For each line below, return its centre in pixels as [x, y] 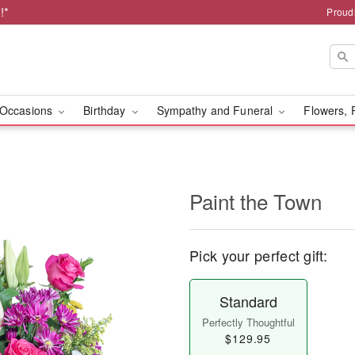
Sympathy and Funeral [216, 110]
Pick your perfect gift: [258, 255]
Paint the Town [256, 201]
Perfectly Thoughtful [248, 322]
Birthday [106, 110]
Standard [248, 301]
